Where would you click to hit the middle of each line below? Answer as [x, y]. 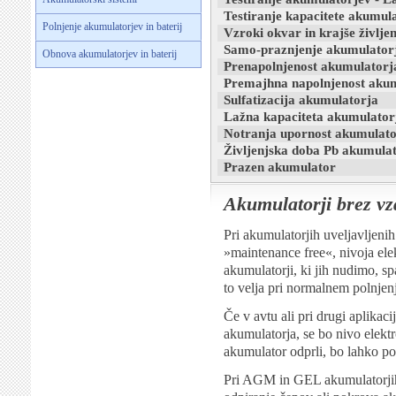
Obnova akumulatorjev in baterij [110, 54]
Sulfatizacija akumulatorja [301, 100]
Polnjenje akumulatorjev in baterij [112, 27]
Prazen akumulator [280, 167]
